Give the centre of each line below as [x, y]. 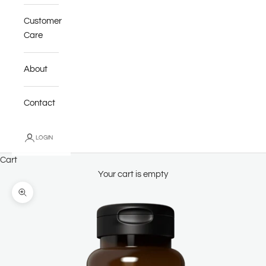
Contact [39, 103]
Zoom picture [48, 199]
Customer [43, 21]
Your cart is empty [133, 174]
